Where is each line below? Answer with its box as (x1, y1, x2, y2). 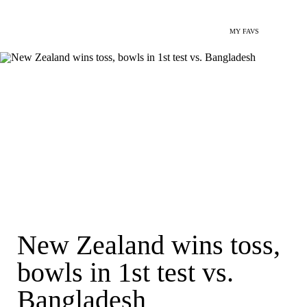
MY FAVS (230, 27, 259, 35)
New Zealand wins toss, (17, 230, 280, 260)
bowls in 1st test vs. (17, 257, 234, 288)
